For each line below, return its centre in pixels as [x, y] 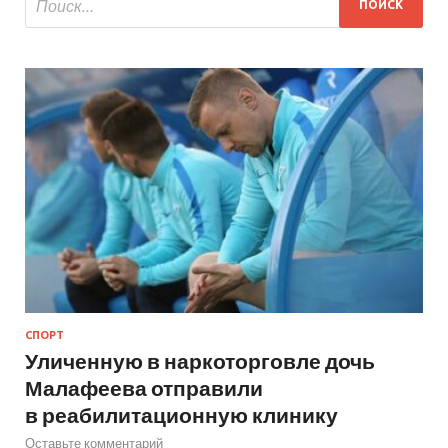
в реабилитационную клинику [181, 415]
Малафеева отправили [144, 388]
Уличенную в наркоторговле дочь [200, 361]
